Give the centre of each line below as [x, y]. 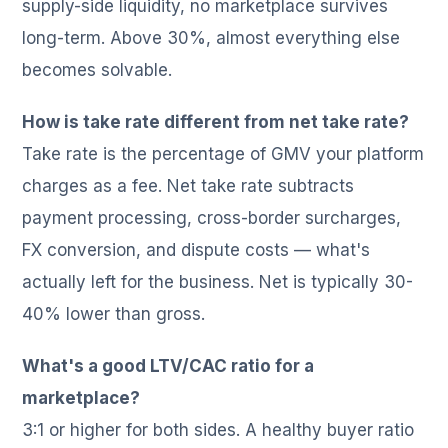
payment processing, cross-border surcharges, [212, 218]
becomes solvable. [97, 70]
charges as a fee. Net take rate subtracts [188, 186]
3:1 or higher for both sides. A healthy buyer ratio [218, 430]
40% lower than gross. [114, 314]
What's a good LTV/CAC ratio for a [168, 366]
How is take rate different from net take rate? [216, 122]
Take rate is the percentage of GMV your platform [223, 154]
